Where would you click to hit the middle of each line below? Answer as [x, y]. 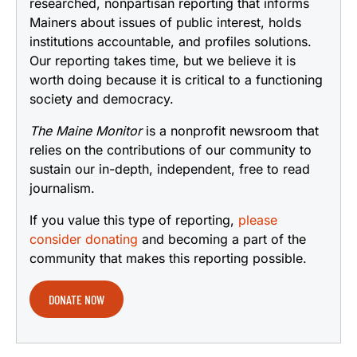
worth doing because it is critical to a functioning [176, 79]
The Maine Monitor [86, 130]
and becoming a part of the [222, 239]
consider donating [84, 239]
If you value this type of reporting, [134, 220]
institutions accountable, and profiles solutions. [171, 41]
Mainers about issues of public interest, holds [165, 22]
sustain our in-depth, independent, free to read [170, 169]
